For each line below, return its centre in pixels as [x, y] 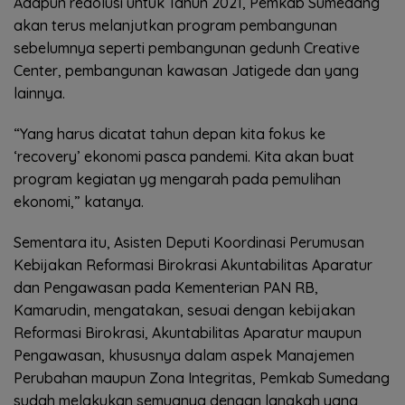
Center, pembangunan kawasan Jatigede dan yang [186, 70]
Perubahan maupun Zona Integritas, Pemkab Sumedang [202, 377]
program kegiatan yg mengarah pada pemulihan [177, 179]
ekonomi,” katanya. [79, 201]
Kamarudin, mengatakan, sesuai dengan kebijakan [184, 310]
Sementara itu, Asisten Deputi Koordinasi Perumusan [189, 242]
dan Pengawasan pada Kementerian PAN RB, [166, 287]
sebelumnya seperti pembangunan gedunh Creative [187, 47]
